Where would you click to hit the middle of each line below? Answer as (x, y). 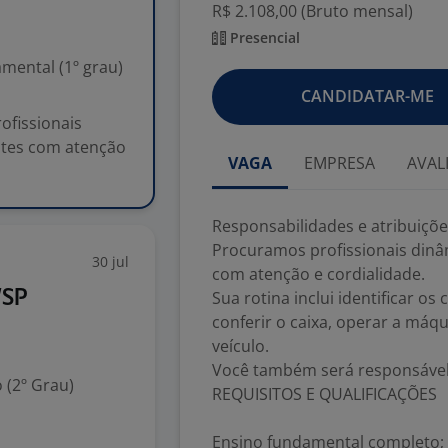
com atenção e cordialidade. (318, 274)
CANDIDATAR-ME (367, 96)
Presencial (263, 37)
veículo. (240, 346)
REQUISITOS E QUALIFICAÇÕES (324, 394)
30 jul (110, 261)
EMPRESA (339, 163)
